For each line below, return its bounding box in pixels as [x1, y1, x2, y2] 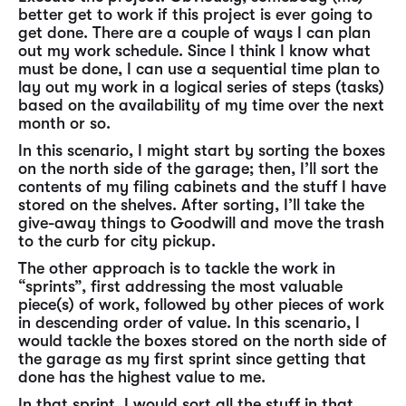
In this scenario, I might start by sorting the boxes [18, 141, 385, 159]
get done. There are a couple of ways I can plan [18, 24, 371, 42]
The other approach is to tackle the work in [18, 259, 335, 277]
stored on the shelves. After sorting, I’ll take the [18, 196, 364, 214]
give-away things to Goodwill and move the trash [18, 214, 384, 232]
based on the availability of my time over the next [18, 96, 384, 114]
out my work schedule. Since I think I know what [18, 42, 371, 60]
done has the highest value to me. [18, 368, 266, 386]
